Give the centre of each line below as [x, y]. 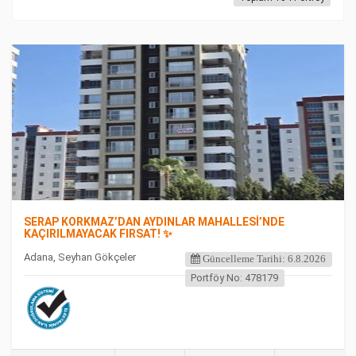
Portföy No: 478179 [235, 278]
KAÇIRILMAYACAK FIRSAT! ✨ [98, 234]
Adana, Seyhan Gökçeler [80, 257]
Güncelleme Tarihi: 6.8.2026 [263, 259]
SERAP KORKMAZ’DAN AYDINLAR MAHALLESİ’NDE [154, 222]
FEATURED [56, 67]
